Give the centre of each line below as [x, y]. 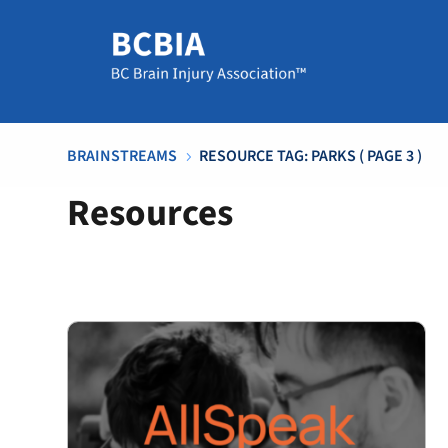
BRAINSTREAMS [122, 156]
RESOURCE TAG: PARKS [278, 156]
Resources [150, 213]
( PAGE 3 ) [389, 156]
